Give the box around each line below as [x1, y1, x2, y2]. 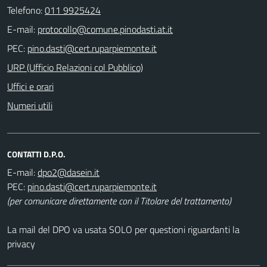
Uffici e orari [7, 79, 54, 94]
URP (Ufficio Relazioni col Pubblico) [7, 60, 143, 74]
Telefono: [7, 2, 45, 17]
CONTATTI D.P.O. [7, 147, 66, 160]
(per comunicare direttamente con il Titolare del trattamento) [7, 193, 231, 208]
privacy [7, 236, 35, 251]
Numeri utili [7, 98, 52, 113]
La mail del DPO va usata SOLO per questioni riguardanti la [7, 222, 240, 237]
